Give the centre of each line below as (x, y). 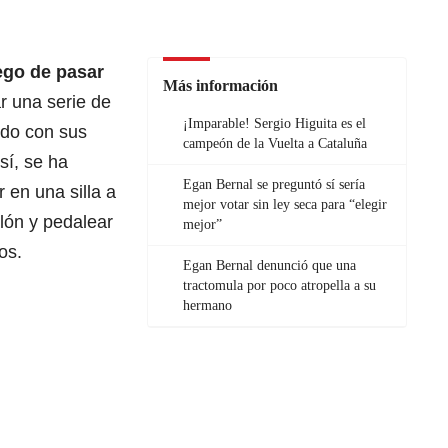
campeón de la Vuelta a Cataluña (275, 144)
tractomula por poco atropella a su (279, 286)
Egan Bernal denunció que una (269, 266)
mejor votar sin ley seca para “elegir (285, 205)
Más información (220, 86)
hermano (207, 306)
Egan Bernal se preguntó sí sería (274, 185)
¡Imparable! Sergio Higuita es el (274, 124)
